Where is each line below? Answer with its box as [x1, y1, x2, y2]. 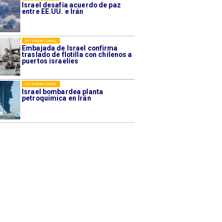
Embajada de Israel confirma [22, 44, 118, 53]
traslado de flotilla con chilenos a [22, 51, 132, 59]
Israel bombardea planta [22, 87, 104, 96]
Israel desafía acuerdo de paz [22, 1, 121, 9]
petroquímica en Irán [22, 94, 91, 102]
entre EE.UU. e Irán [22, 7, 84, 16]
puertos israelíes [22, 57, 79, 65]
